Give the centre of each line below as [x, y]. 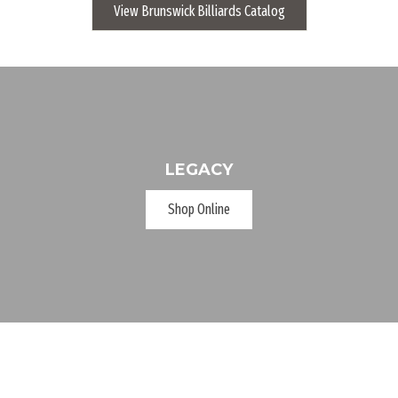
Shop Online [199, 210]
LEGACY [199, 170]
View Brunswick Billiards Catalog [199, 11]
